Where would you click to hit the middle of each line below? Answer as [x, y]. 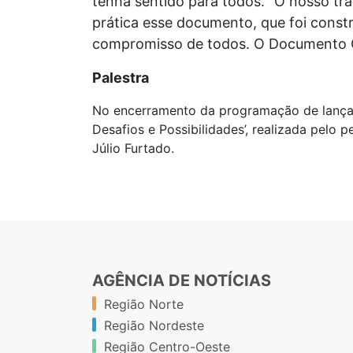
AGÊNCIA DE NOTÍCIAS [182, 281]
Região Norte [144, 305]
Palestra [121, 78]
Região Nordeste [154, 326]
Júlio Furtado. [135, 149]
